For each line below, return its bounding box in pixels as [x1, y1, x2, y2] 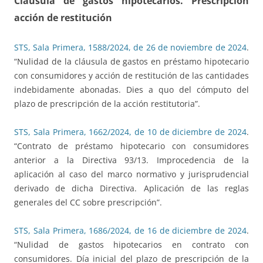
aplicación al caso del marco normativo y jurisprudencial [14, 168, 249, 180]
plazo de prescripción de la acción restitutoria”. [14, 98, 200, 110]
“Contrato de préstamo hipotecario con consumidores [14, 140, 249, 152]
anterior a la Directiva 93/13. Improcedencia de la [14, 154, 249, 166]
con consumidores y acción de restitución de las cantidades [14, 70, 249, 82]
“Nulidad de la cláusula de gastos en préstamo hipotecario [14, 56, 249, 68]
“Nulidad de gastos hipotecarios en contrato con [14, 239, 249, 251]
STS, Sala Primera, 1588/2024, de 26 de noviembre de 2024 [14, 42, 247, 53]
